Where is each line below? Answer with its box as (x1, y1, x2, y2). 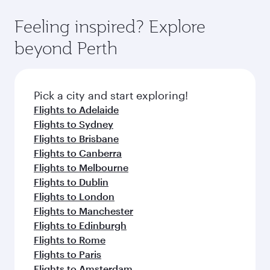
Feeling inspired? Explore (14, 15, 206, 37)
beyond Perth (14, 37, 118, 59)
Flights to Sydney (34, 118, 113, 130)
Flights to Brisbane (34, 133, 119, 144)
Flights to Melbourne (34, 162, 128, 173)
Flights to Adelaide (34, 104, 119, 115)
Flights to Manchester (34, 205, 133, 216)
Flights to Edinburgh (34, 219, 127, 231)
